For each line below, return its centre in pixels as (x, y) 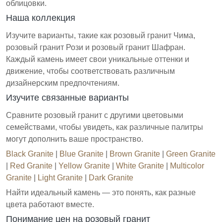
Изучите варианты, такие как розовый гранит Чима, (101, 35)
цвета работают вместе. (50, 204)
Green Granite (191, 154)
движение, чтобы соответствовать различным (90, 71)
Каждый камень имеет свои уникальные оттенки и (98, 59)
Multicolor (187, 166)
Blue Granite (82, 154)
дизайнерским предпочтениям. (63, 83)
